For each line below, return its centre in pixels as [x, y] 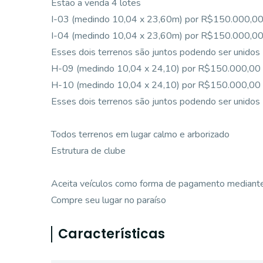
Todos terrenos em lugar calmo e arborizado [140, 134]
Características [112, 234]
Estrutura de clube [88, 151]
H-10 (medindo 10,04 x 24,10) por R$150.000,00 [156, 85]
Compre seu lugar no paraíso [109, 200]
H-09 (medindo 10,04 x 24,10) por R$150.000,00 [156, 69]
